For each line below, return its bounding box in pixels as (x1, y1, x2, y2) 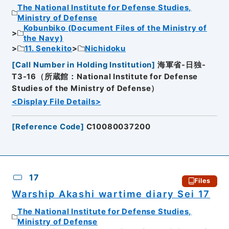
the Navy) (23, 33, 63, 43)
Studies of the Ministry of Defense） (11, 84, 159, 94)
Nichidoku (84, 43, 126, 53)
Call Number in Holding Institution (15, 60, 152, 70)
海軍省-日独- (157, 60, 206, 70)
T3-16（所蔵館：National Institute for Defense (11, 72, 198, 82)
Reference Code (15, 122, 81, 132)
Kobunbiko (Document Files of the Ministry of (23, 23, 208, 33)
